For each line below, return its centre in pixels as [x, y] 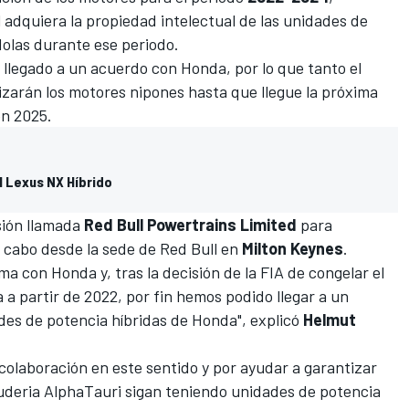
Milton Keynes [293, 248]
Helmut [330, 319]
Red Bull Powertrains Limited [190, 224]
